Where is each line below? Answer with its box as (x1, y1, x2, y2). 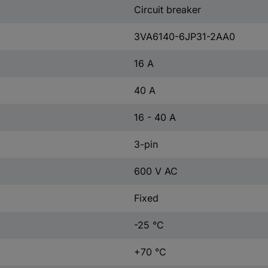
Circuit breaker (133, 4, 201, 16)
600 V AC (133, 165, 178, 177)
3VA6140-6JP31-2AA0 (133, 31, 235, 42)
